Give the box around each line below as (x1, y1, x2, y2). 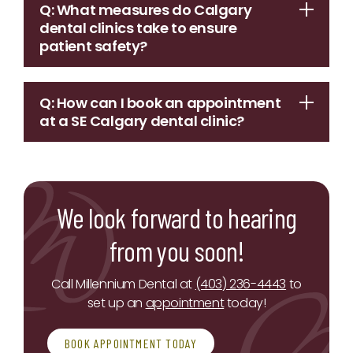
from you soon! (109, 234, 244, 268)
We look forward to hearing (56, 201, 297, 235)
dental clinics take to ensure (39, 18, 237, 39)
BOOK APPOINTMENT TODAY (65, 336, 198, 351)
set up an (87, 294, 146, 313)
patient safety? (39, 36, 147, 57)
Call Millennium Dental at (51, 275, 195, 294)
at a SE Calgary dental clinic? (39, 111, 245, 132)
